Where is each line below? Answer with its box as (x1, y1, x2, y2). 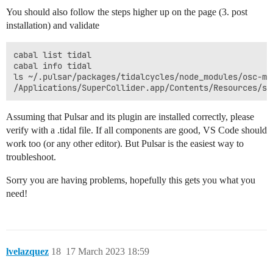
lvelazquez (6, 246, 49, 257)
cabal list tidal (13, 49, 91, 60)
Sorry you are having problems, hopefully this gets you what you (6, 174, 255, 185)
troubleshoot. (6, 151, 56, 162)
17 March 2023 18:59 (66, 246, 149, 257)
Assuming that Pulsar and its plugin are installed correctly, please (6, 111, 254, 122)
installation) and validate (6, 19, 99, 30)
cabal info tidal (13, 60, 91, 71)
